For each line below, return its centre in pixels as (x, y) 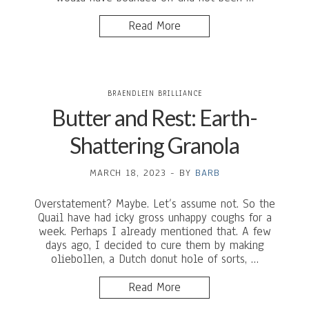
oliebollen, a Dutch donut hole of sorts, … (154, 259)
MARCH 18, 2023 (128, 173)
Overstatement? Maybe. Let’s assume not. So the (154, 204)
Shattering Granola (154, 145)
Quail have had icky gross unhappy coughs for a (154, 218)
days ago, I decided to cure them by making (154, 245)
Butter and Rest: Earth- (154, 118)
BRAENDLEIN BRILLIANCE (154, 93)
